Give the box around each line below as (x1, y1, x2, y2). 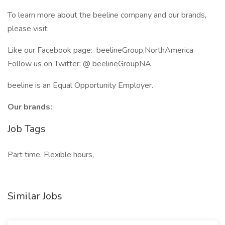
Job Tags (8, 122, 46, 136)
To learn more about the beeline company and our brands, (8, 10, 206, 21)
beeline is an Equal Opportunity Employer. (8, 80, 153, 91)
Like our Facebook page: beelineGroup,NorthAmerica (8, 45, 193, 56)
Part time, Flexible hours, (8, 149, 94, 160)
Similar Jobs (8, 189, 62, 203)
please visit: (8, 23, 49, 34)
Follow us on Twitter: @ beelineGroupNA (8, 58, 151, 69)
